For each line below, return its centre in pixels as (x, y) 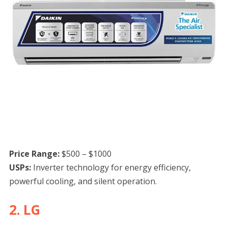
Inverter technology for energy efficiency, (111, 168)
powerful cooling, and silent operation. (83, 181)
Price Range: (35, 154)
